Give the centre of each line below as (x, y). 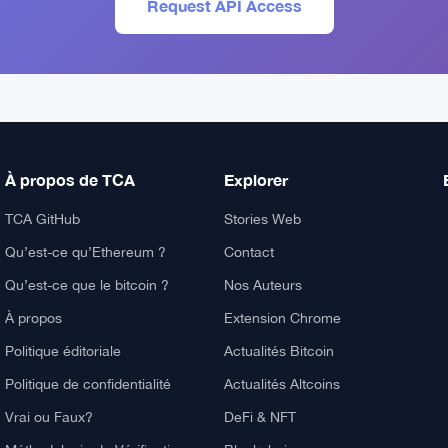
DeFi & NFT (259, 417)
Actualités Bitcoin (278, 351)
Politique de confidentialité (88, 384)
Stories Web (262, 219)
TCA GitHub (43, 219)
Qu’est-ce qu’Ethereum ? (86, 252)
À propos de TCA (70, 179)
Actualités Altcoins (281, 384)
